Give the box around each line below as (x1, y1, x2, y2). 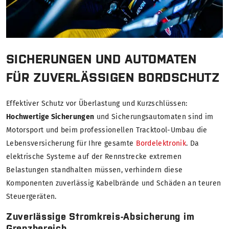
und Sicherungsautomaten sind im (94, 112, 214, 122)
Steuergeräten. (6, 192, 59, 201)
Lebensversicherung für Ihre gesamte (6, 139, 136, 148)
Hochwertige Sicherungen (6, 112, 95, 122)
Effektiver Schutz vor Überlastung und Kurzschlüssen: (6, 99, 188, 108)
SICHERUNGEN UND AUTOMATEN (6, 52, 197, 66)
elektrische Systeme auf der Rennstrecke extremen (6, 152, 182, 162)
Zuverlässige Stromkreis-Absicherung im (6, 211, 195, 222)
